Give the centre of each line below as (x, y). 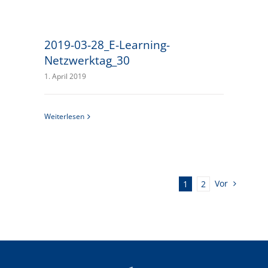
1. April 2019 (66, 76)
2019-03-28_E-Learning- (107, 45)
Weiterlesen (65, 116)
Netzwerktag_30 (87, 60)
